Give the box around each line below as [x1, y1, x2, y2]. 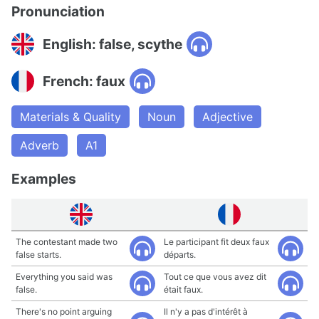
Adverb [20, 138, 59, 152]
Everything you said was [16, 271, 113, 282]
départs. [164, 249, 196, 260]
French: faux [43, 72, 125, 90]
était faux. [164, 284, 203, 295]
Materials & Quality [20, 110, 121, 124]
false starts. [16, 249, 61, 260]
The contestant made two [16, 236, 117, 247]
